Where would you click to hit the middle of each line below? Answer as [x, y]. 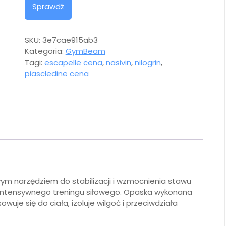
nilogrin [148, 63]
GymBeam [85, 51]
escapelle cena [73, 63]
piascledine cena [56, 74]
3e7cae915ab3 [70, 40]
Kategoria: [45, 51]
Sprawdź [48, 7]
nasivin [118, 63]
